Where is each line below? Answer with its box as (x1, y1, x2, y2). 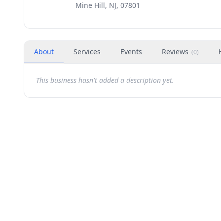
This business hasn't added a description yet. (36, 75, 174, 85)
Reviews (162, 47, 188, 56)
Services (74, 47, 101, 56)
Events (120, 47, 142, 56)
